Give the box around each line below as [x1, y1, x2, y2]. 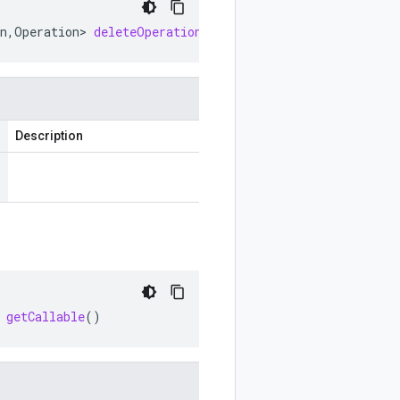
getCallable [6, 308, 85, 325]
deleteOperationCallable [94, 23, 259, 40]
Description [15, 129, 83, 143]
